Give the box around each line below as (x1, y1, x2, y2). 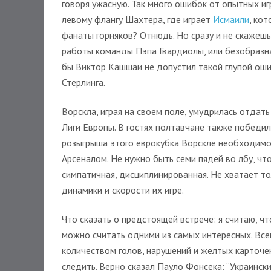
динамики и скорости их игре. (62, 184, 184, 196)
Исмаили (213, 13, 249, 25)
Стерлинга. (62, 76, 105, 88)
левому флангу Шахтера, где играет (62, 13, 213, 25)
